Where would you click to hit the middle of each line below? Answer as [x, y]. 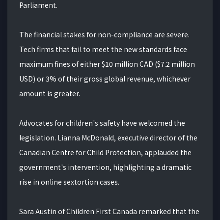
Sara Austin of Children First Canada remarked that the [109, 211]
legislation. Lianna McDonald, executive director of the [108, 138]
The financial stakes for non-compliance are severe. [104, 35]
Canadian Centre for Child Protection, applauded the [105, 152]
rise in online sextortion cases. [69, 182]
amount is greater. [50, 94]
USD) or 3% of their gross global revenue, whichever [105, 79]
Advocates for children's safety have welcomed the [102, 123]
